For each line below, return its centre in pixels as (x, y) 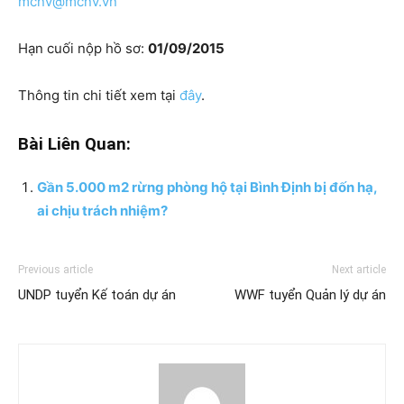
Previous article (55, 270)
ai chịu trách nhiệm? (102, 211)
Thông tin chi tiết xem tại (99, 95)
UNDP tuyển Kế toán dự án (97, 295)
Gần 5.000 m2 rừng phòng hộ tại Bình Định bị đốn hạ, (207, 187)
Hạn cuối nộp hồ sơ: (83, 48)
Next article (359, 270)
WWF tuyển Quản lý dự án (310, 295)
